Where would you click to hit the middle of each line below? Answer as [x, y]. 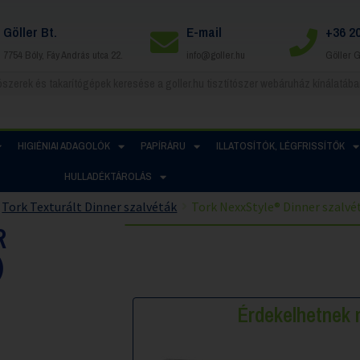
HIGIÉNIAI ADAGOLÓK [63, 146]
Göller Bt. [30, 31]
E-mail [204, 31]
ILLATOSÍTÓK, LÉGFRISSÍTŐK [280, 146]
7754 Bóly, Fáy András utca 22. [63, 55]
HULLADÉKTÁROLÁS [108, 176]
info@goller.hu [215, 55]
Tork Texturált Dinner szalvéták [90, 206]
